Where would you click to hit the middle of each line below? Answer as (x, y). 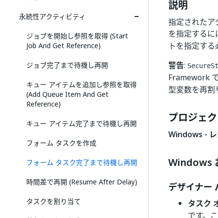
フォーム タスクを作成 (61, 143)
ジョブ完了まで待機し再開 (67, 65)
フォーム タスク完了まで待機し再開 (82, 162)
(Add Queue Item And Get (67, 94)
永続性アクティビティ (52, 16)
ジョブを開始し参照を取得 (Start (77, 36)
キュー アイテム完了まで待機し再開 (82, 123)
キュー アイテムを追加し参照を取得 (82, 84)
